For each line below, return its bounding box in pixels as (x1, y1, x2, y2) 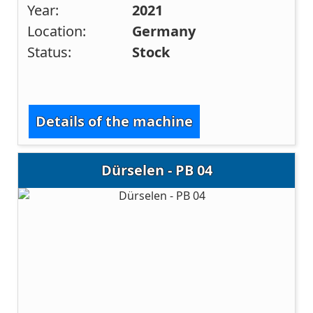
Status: (27, 43, 72, 62)
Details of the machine (36, 111, 194, 131)
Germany (132, 22, 196, 41)
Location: (27, 22, 87, 41)
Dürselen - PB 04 (101, 160, 212, 180)
